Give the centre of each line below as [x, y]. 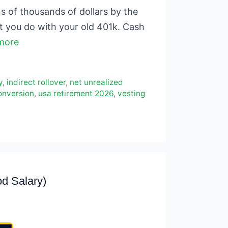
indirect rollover [36, 82]
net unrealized [96, 82]
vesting [131, 93]
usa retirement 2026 [76, 93]
